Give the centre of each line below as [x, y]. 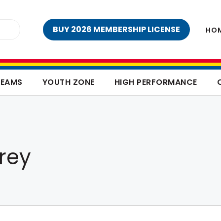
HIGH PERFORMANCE [156, 82]
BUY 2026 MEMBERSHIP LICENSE [116, 29]
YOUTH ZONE [68, 82]
